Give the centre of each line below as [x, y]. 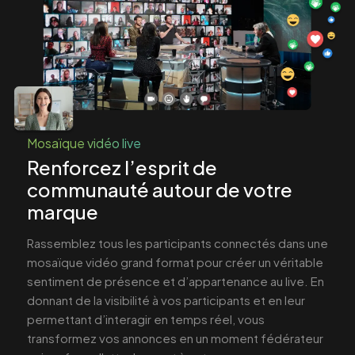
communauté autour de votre [160, 190]
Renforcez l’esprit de [122, 168]
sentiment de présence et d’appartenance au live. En [176, 281]
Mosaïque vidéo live [84, 143]
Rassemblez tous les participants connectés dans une [177, 243]
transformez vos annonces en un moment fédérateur [175, 338]
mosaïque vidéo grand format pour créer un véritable [175, 262]
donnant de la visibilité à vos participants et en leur [166, 300]
